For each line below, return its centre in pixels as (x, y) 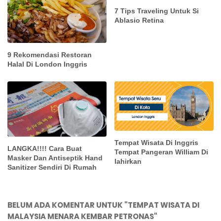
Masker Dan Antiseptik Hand (55, 158)
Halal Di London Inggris (47, 64)
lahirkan (128, 162)
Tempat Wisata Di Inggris (157, 143)
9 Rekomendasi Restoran (50, 55)
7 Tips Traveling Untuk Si (157, 11)
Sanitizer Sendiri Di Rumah (52, 167)
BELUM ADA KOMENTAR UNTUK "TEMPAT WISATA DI (103, 205)
